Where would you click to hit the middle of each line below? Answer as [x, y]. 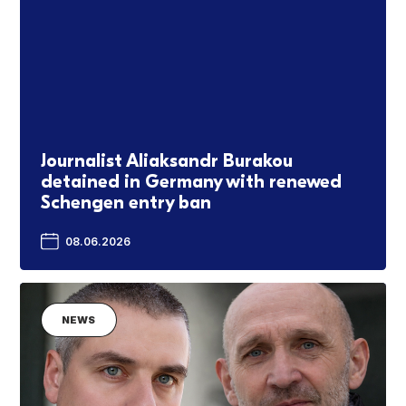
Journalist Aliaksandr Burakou [166, 160]
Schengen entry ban [126, 202]
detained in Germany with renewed [191, 181]
